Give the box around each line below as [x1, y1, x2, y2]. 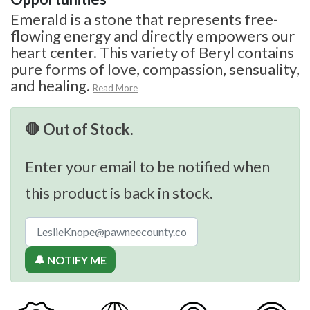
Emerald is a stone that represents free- [10, 9, 278, 28]
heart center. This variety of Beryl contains [10, 42, 294, 62]
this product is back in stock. [25, 183, 213, 202]
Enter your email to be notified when [25, 156, 270, 176]
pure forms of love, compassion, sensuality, [10, 59, 300, 78]
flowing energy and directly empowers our [10, 26, 295, 45]
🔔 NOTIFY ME [34, 253, 107, 266]
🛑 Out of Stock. [25, 119, 134, 138]
